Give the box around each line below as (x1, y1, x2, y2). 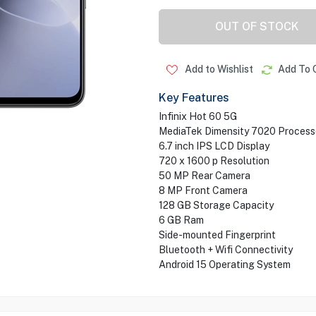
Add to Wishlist (182, 63, 253, 75)
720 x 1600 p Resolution (158, 155, 269, 166)
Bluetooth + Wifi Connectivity (158, 244, 293, 255)
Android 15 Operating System (158, 259, 291, 270)
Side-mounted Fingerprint (158, 229, 276, 241)
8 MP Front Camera (158, 185, 248, 196)
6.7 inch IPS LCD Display (158, 140, 269, 152)
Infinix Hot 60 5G (158, 111, 237, 122)
